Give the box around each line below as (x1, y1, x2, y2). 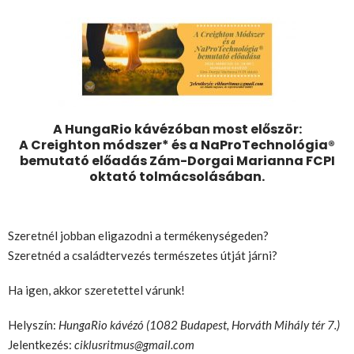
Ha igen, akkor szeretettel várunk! (8, 282, 185, 297)
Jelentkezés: (8, 337, 74, 352)
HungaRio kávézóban (64, 120, 213, 139)
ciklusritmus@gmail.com (74, 337, 194, 352)
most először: (212, 120, 302, 139)
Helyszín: (8, 317, 58, 332)
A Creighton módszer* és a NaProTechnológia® (19, 136, 335, 155)
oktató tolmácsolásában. (89, 168, 265, 186)
